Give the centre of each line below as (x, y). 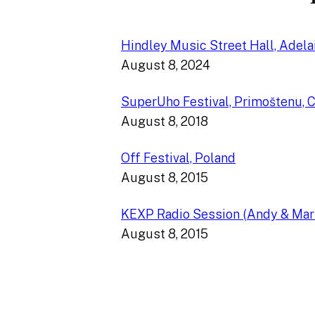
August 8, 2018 (165, 121)
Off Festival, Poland (178, 157)
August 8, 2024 (166, 65)
